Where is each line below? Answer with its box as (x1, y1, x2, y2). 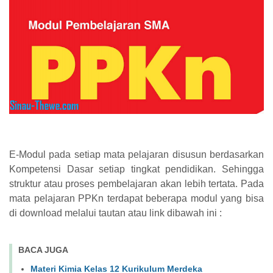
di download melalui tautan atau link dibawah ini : (9, 207, 222, 218)
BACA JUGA (18, 244, 68, 255)
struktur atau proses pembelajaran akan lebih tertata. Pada (9, 178, 264, 189)
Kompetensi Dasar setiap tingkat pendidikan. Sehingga (9, 163, 264, 174)
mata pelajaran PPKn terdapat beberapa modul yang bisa (9, 193, 264, 204)
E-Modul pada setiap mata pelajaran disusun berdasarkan (9, 149, 264, 160)
